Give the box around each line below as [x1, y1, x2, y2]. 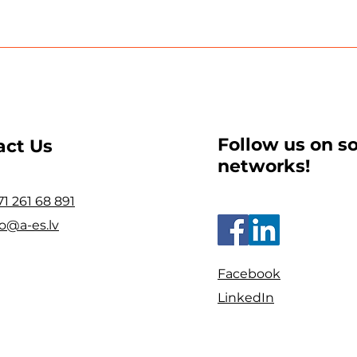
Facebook [218, 266, 280, 281]
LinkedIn [218, 290, 274, 305]
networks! [218, 155, 310, 177]
